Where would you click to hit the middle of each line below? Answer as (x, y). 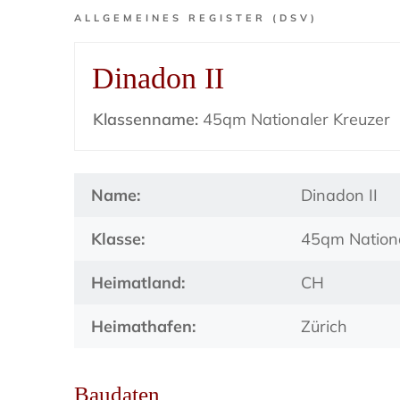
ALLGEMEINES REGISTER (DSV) (196, 18)
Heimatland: (138, 283)
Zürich (325, 326)
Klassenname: (146, 119)
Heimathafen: (144, 326)
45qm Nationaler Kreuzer (295, 119)
